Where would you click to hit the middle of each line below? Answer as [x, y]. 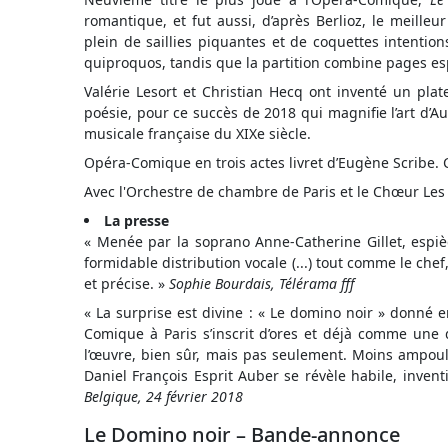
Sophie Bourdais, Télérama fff [261, 283]
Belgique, [113, 396]
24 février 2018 [192, 396]
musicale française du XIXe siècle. [197, 133]
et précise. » [126, 283]
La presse [136, 220]
